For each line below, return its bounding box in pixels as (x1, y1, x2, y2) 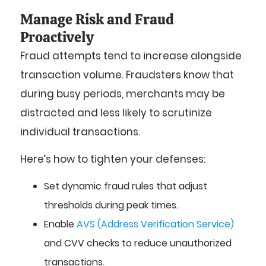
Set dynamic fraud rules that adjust (44, 179, 207, 194)
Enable (44, 217, 77, 232)
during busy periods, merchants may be (20, 86, 225, 101)
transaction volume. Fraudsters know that (20, 67, 234, 82)
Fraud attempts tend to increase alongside (20, 48, 242, 63)
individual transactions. (20, 124, 140, 139)
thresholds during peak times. (44, 198, 178, 213)
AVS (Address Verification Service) (77, 217, 234, 232)
